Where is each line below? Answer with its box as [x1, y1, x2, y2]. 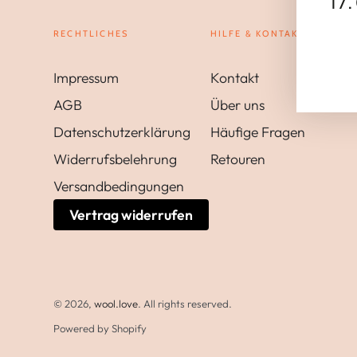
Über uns [210, 95, 265, 114]
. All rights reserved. [138, 297, 232, 311]
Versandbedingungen [53, 176, 184, 195]
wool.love [94, 297, 138, 311]
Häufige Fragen [210, 122, 305, 141]
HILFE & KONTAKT [210, 27, 305, 39]
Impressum [53, 68, 119, 87]
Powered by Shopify [53, 321, 147, 335]
